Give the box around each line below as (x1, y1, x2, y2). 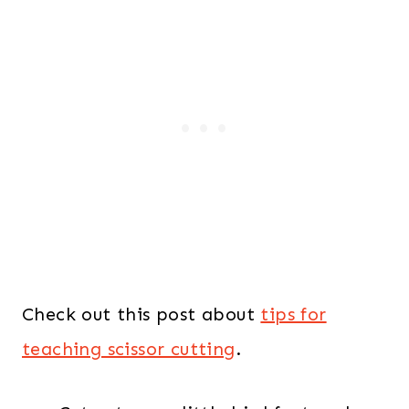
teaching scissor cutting (22, 338, 236, 361)
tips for (260, 303, 327, 326)
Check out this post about (22, 303, 261, 326)
